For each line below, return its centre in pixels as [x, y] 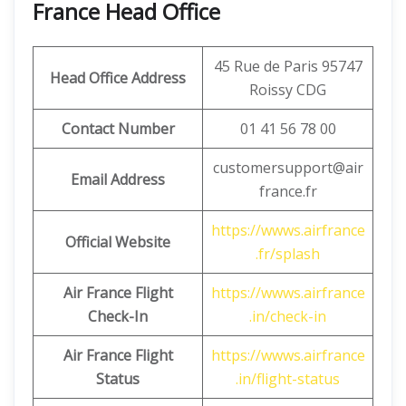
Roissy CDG [288, 90]
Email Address [118, 179]
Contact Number [118, 129]
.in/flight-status [288, 379]
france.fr [288, 191]
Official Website [118, 242]
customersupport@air [288, 168]
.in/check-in [288, 316]
